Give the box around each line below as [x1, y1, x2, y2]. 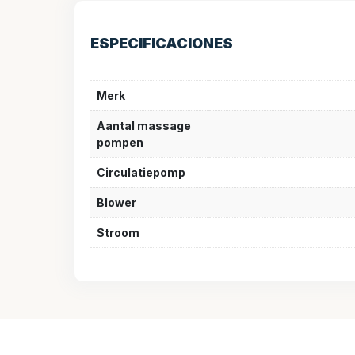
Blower [97, 195, 136, 209]
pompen [97, 135, 143, 149]
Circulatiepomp [97, 165, 185, 179]
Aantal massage [97, 118, 191, 132]
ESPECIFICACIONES [90, 34, 233, 52]
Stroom [97, 225, 139, 239]
